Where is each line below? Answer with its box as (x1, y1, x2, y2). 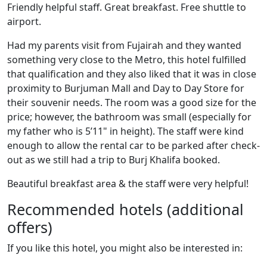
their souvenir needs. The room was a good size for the (7, 95, 256, 109)
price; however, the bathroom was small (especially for (7, 110, 252, 123)
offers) (7, 216, 52, 237)
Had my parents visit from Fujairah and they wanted (7, 38, 241, 52)
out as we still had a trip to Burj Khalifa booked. (7, 153, 220, 166)
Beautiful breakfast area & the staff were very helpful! (7, 176, 249, 190)
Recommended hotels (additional (7, 198, 244, 219)
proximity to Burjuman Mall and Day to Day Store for (7, 81, 244, 95)
